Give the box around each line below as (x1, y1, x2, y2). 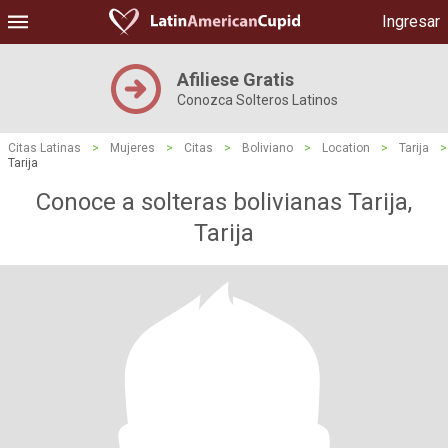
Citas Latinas (8, 141, 81, 155)
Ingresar (382, 12, 440, 31)
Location (322, 141, 370, 155)
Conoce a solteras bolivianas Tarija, (36, 188, 412, 216)
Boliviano (242, 141, 293, 155)
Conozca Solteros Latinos (176, 92, 338, 108)
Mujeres (110, 141, 155, 155)
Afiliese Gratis (176, 69, 294, 90)
